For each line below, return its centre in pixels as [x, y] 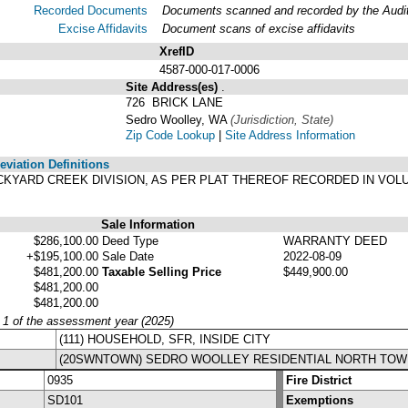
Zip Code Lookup [170, 135]
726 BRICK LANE [174, 102]
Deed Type [130, 240]
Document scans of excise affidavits [259, 28]
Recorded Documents [91, 10]
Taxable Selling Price [162, 271]
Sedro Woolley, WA [178, 119]
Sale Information [148, 224]
